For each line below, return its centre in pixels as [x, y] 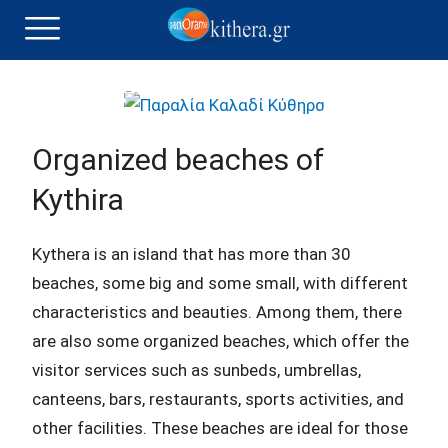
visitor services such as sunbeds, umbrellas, [196, 370]
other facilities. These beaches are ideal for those [220, 428]
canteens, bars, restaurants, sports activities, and [218, 399]
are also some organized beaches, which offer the [220, 341]
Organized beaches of [178, 160]
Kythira [78, 200]
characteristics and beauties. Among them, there [217, 312]
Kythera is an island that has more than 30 [191, 254]
